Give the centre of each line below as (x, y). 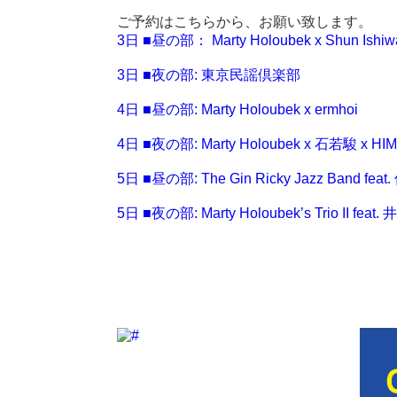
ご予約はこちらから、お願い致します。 (245, 22)
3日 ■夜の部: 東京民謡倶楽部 (209, 75)
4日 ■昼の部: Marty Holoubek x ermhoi (237, 109)
